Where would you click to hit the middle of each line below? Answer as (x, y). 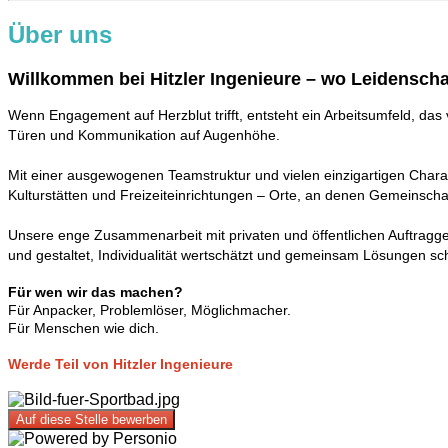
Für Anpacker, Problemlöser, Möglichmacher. (149, 309)
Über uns (60, 34)
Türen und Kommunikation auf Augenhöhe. (146, 134)
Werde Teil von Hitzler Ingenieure (120, 363)
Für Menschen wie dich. (83, 327)
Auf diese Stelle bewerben (91, 419)
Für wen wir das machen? (95, 291)
